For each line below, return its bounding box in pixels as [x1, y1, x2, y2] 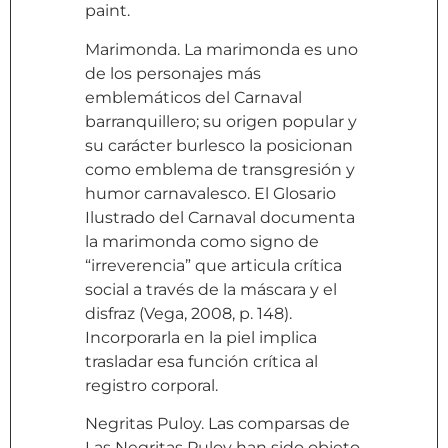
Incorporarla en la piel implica [85, 327, 317, 347]
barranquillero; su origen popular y [85, 111, 357, 131]
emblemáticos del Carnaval [85, 87, 302, 107]
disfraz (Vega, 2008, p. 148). [85, 303, 292, 323]
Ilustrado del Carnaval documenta [85, 207, 355, 227]
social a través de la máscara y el [85, 279, 337, 299]
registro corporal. [85, 375, 218, 395]
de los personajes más [85, 63, 261, 83]
